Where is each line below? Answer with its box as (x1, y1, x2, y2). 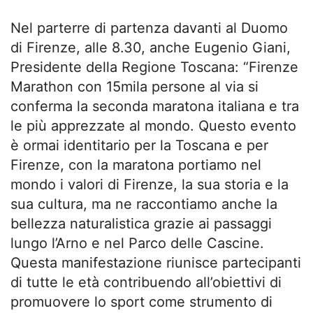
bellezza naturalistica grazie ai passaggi (10, 214, 272, 232)
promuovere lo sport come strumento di (10, 293, 272, 310)
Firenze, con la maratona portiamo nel (10, 156, 261, 173)
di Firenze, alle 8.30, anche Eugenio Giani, (10, 38, 291, 56)
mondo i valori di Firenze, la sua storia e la (10, 175, 289, 193)
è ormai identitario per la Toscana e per (10, 136, 268, 154)
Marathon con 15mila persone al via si (10, 78, 259, 95)
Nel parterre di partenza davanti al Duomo (10, 19, 288, 36)
